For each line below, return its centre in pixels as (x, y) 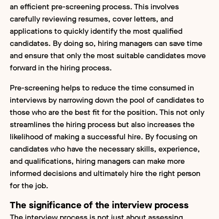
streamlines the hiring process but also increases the (102, 124)
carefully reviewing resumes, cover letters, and (91, 19)
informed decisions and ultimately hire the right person (105, 173)
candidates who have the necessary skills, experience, (105, 149)
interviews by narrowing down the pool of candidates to (107, 100)
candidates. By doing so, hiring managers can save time (106, 43)
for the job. (29, 185)
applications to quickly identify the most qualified (96, 31)
